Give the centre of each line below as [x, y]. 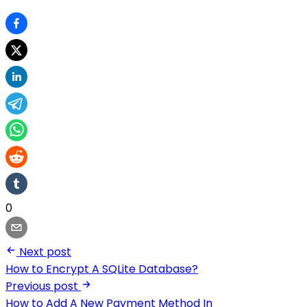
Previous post [42, 286]
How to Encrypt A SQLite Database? [102, 269]
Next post [45, 252]
